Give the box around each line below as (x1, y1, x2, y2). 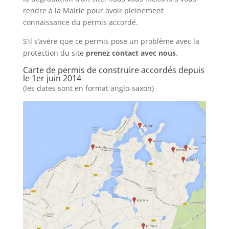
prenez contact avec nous (85, 48, 176, 58)
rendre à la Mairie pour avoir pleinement (22, 6, 164, 15)
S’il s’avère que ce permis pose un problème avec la (22, 36, 199, 46)
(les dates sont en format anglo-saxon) (22, 83, 154, 93)
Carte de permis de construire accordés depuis (22, 64, 204, 76)
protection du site (22, 48, 86, 58)
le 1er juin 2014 (22, 73, 81, 84)
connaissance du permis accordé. (22, 17, 138, 27)
